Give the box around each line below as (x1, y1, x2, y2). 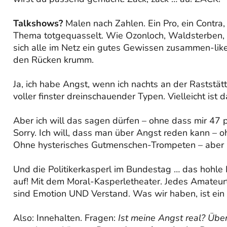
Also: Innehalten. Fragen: (13, 211, 118, 224)
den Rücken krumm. (13, 53, 94, 66)
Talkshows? (13, 17, 63, 29)
